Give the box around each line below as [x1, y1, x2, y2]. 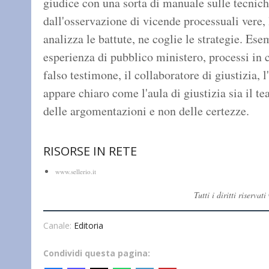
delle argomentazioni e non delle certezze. [43, 103, 249, 119]
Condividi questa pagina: [43, 247, 150, 259]
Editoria [74, 219, 103, 231]
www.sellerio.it [55, 166, 96, 176]
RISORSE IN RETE [43, 143, 137, 160]
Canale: [43, 219, 74, 231]
